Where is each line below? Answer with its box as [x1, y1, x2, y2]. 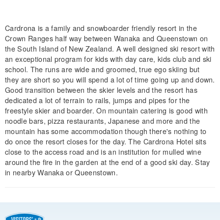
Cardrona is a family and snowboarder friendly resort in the [5, 22, 197, 33]
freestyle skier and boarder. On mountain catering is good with [5, 105, 208, 115]
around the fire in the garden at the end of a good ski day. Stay [5, 156, 210, 167]
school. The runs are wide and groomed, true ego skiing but [5, 63, 200, 74]
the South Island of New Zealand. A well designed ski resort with [5, 43, 215, 54]
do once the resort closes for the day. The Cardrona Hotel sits [5, 136, 206, 146]
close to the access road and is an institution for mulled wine [5, 146, 201, 157]
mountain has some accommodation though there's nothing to [5, 125, 207, 136]
